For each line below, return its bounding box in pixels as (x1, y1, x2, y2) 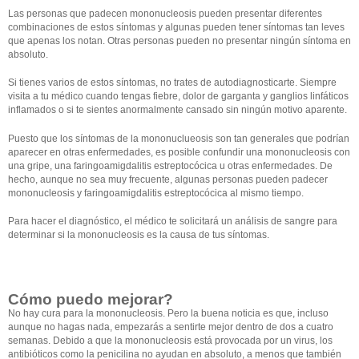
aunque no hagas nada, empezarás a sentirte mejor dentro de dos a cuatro (8, 321, 333, 333)
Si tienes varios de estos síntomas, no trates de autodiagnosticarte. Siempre (8, 77, 337, 89)
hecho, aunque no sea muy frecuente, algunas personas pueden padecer (8, 173, 328, 185)
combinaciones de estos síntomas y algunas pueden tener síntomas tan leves (8, 22, 345, 34)
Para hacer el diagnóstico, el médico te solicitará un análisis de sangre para (8, 215, 337, 227)
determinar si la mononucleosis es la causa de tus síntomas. (8, 228, 269, 240)
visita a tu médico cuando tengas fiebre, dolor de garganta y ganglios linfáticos (8, 91, 349, 103)
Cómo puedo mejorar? (8, 290, 173, 308)
